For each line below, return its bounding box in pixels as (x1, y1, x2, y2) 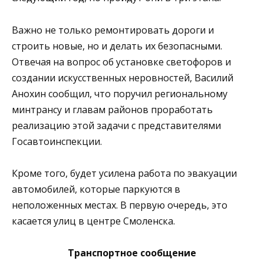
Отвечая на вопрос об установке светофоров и (12, 55, 231, 68)
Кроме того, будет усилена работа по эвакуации (12, 166, 237, 180)
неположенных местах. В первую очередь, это (12, 198, 227, 212)
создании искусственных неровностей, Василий (12, 71, 233, 84)
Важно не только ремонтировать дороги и (12, 23, 214, 37)
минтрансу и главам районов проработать (12, 103, 213, 116)
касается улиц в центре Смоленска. (12, 214, 175, 227)
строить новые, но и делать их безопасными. (12, 39, 222, 52)
